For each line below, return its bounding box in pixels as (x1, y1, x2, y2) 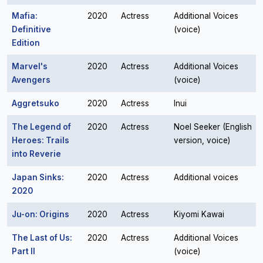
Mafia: (12, 11, 38, 21)
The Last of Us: (12, 233, 72, 242)
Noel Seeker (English (174, 122, 252, 131)
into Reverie (12, 149, 61, 159)
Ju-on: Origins (12, 210, 69, 219)
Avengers (12, 75, 50, 85)
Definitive (12, 25, 51, 34)
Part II (12, 247, 35, 256)
